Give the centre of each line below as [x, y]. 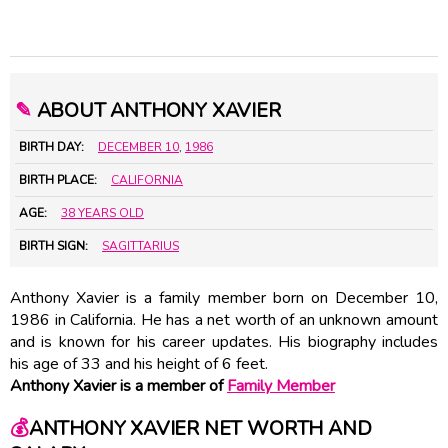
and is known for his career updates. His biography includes [224, 341]
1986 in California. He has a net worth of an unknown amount [224, 319]
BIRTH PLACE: [58, 179]
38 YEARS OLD [102, 212]
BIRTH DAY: [51, 146]
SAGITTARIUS [140, 245]
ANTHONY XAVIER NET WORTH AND [200, 429]
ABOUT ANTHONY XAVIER [156, 110]
